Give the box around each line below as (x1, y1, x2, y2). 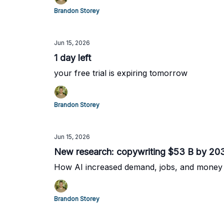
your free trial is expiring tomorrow (54, 68, 187, 78)
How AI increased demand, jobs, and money (54, 162, 222, 172)
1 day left (54, 52, 91, 63)
